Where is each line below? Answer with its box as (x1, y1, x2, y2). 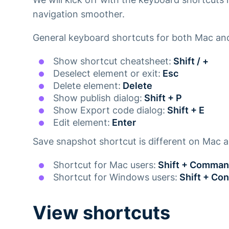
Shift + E (165, 105, 204, 116)
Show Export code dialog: (53, 105, 165, 116)
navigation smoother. (33, 9, 125, 19)
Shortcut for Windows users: (53, 171, 177, 182)
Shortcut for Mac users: (53, 159, 156, 170)
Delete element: (53, 80, 121, 91)
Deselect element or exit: (53, 68, 161, 79)
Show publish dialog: (53, 93, 142, 103)
